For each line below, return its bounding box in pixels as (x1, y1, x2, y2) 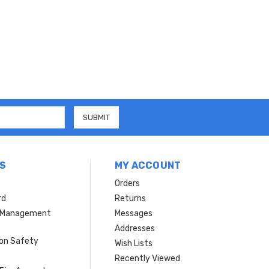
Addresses (114, 223, 155, 234)
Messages (114, 208, 153, 219)
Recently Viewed (114, 253, 180, 264)
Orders (114, 178, 140, 189)
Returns (114, 193, 146, 204)
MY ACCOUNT (114, 159, 181, 171)
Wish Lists (114, 238, 153, 249)
